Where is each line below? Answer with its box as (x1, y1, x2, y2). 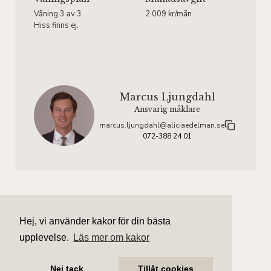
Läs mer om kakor (73, 232, 150, 243)
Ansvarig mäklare (134, 105, 200, 114)
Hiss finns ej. (34, 20, 79, 31)
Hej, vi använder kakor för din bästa (19, 216, 171, 227)
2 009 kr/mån (145, 8, 192, 20)
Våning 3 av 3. (34, 8, 83, 20)
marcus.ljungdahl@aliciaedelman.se (99, 120, 224, 131)
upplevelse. (19, 232, 71, 243)
